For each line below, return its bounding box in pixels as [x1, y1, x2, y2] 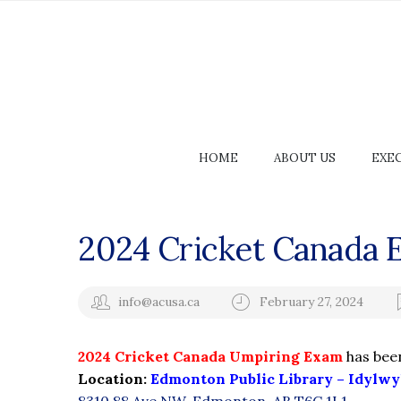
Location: [78, 370, 150, 388]
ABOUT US [274, 150, 336, 166]
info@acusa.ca [118, 293, 200, 310]
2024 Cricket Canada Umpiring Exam [78, 347, 343, 365]
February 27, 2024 [260, 293, 367, 310]
